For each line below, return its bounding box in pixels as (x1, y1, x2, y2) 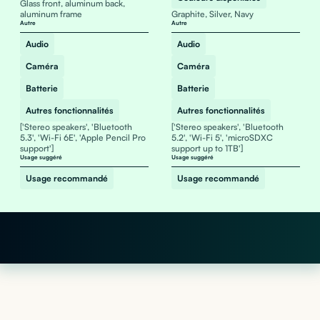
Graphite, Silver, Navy (171, 9, 254, 19)
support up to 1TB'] (171, 143, 243, 154)
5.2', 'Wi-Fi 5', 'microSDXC (171, 132, 273, 143)
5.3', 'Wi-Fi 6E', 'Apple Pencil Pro (19, 132, 146, 143)
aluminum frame (19, 9, 82, 19)
